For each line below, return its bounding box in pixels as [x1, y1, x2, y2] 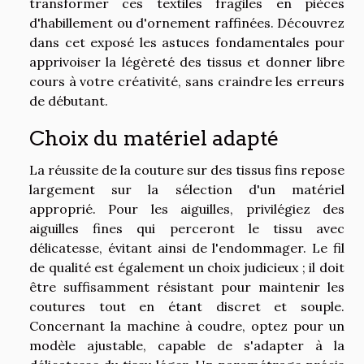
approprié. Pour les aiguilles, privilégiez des [29, 200, 344, 217]
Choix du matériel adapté [29, 125, 279, 150]
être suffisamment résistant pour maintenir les [29, 278, 344, 295]
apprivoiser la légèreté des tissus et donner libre [29, 53, 344, 70]
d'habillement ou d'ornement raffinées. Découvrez [29, 14, 344, 31]
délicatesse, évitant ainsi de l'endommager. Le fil [29, 239, 344, 256]
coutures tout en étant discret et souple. [29, 297, 344, 314]
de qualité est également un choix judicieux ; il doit [29, 258, 344, 275]
